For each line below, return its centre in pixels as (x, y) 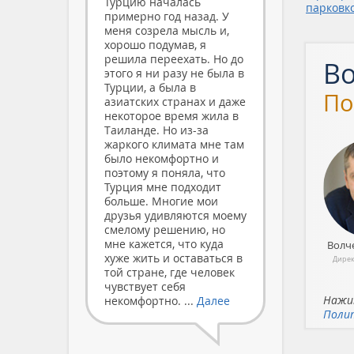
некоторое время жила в (171, 115)
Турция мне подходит (163, 186)
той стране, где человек (169, 272)
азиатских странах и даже (175, 101)
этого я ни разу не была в (174, 73)
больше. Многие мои (161, 201)
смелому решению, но (165, 229)
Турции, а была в (150, 87)
